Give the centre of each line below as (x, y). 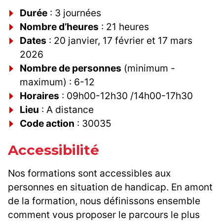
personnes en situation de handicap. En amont (110, 187)
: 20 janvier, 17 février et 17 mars (119, 41)
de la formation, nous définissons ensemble (104, 201)
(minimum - (148, 68)
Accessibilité (54, 150)
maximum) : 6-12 (57, 82)
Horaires (39, 96)
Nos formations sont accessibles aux (89, 173)
